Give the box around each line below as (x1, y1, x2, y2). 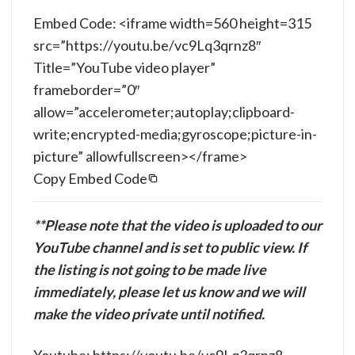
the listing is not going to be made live (33, 261, 266, 279)
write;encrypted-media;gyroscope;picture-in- (33, 125, 317, 143)
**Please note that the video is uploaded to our (33, 216, 322, 235)
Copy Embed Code (33, 170, 147, 188)
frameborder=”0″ (33, 81, 139, 99)
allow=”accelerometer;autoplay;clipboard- (33, 103, 295, 121)
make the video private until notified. (33, 305, 265, 323)
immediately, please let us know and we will (33, 283, 305, 301)
